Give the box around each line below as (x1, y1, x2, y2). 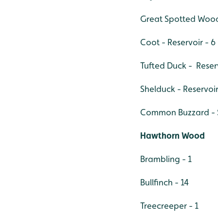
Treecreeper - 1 (140, 200, 199, 211)
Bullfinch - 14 (140, 177, 189, 187)
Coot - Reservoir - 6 (140, 37, 216, 47)
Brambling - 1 (140, 154, 192, 164)
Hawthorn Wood (140, 130, 205, 141)
